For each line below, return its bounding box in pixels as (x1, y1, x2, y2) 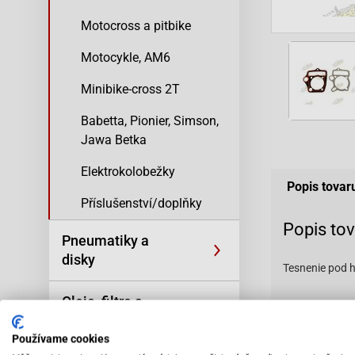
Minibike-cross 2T (81, 82, 180, 97)
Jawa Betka (81, 132, 147, 147)
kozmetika (62, 312, 128, 329)
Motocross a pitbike (81, 18, 191, 33)
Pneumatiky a (62, 232, 149, 249)
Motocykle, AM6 (81, 50, 170, 65)
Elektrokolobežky (81, 164, 175, 179)
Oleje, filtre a (62, 293, 143, 310)
